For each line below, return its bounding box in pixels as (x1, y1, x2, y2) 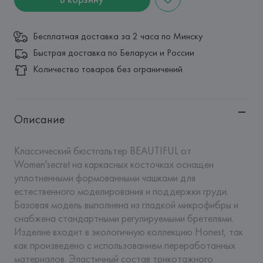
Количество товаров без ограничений (32, 63, 183, 75)
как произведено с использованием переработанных (14, 238, 235, 252)
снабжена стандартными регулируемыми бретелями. (14, 211, 234, 225)
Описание (14, 112, 65, 127)
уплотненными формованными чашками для (14, 171, 195, 184)
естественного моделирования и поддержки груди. (14, 184, 228, 198)
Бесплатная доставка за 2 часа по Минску (32, 30, 203, 42)
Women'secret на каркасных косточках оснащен (14, 157, 214, 171)
